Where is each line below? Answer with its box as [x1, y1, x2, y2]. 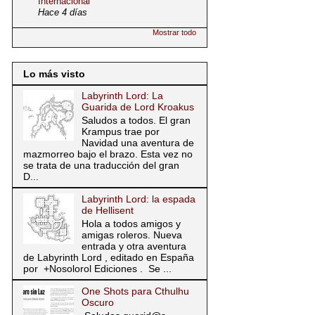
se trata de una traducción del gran [23, 160, 179, 172]
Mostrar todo [153, 27, 196, 37]
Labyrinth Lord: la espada [81, 193, 195, 205]
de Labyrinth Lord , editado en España [23, 251, 194, 263]
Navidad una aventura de [81, 137, 194, 149]
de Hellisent [81, 205, 134, 217]
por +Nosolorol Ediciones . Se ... [23, 262, 172, 274]
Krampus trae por [81, 126, 160, 138]
